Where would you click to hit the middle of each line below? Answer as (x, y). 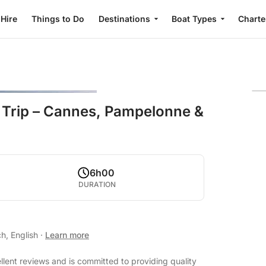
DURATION (97, 184)
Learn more (67, 235)
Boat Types (194, 19)
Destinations (124, 19)
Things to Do (58, 19)
